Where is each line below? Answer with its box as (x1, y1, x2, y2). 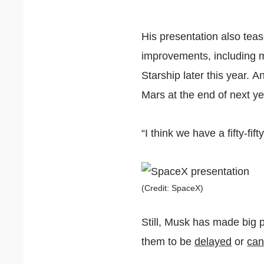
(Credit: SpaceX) (141, 183, 204, 193)
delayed (194, 236, 232, 247)
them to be (141, 236, 195, 247)
